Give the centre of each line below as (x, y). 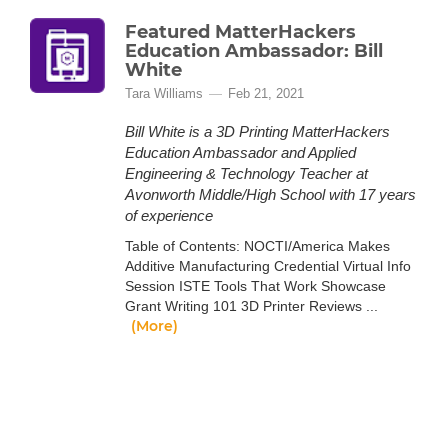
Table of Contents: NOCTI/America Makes (257, 246)
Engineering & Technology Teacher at (246, 173)
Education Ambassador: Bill (254, 51)
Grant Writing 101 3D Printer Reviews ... (251, 306)
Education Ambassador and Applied (240, 152)
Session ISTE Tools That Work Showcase (255, 286)
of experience (169, 215)
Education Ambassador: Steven (271, 399)
